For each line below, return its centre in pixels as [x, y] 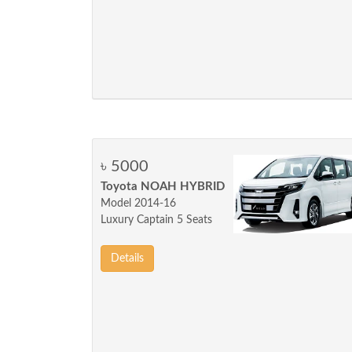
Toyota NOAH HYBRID [163, 187]
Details [127, 258]
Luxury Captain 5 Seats [156, 220]
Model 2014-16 [138, 203]
